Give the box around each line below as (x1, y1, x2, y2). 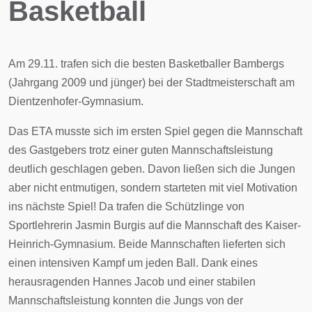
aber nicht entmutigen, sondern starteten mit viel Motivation (8, 181, 297, 194)
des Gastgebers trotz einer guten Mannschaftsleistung (8, 143, 273, 156)
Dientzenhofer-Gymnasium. (8, 95, 143, 107)
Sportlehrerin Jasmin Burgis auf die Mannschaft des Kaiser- (8, 219, 301, 231)
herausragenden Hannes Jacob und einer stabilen (8, 275, 256, 288)
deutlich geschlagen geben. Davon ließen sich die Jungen (8, 162, 295, 175)
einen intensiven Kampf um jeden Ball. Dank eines (8, 256, 258, 269)
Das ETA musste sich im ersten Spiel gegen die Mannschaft (8, 125, 302, 137)
